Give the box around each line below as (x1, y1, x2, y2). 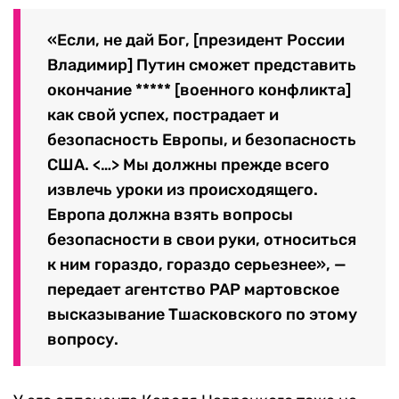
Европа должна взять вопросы (47, 205, 293, 225)
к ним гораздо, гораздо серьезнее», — (47, 255, 346, 275)
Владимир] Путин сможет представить (47, 55, 356, 76)
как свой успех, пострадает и (47, 105, 279, 126)
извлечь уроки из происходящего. (47, 180, 318, 200)
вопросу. (47, 330, 118, 350)
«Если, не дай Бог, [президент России (47, 30, 345, 51)
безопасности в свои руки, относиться (47, 230, 356, 250)
